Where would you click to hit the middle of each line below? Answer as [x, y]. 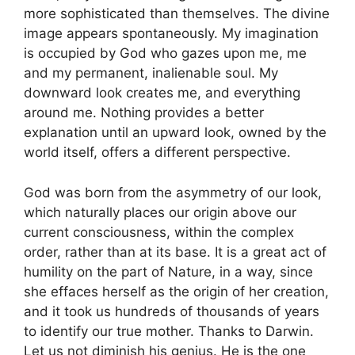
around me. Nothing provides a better [144, 113]
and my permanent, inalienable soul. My [151, 73]
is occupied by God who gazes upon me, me [165, 53]
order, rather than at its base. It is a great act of [175, 252]
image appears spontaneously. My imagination [171, 34]
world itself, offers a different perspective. [157, 153]
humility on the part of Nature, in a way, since [168, 271]
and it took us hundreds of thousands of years [172, 311]
